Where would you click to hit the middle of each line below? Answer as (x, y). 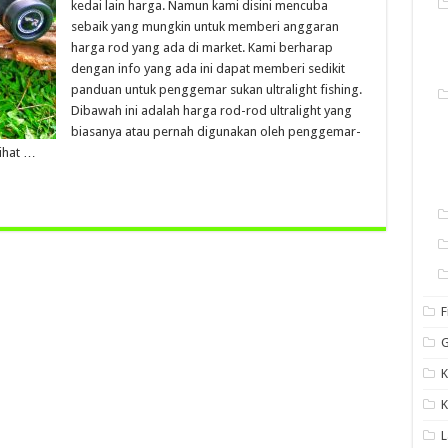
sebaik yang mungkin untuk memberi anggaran (204, 26)
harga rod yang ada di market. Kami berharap (201, 47)
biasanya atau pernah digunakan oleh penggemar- (215, 131)
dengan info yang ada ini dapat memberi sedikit (207, 68)
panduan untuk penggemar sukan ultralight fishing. (216, 89)
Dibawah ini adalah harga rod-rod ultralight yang (211, 110)
